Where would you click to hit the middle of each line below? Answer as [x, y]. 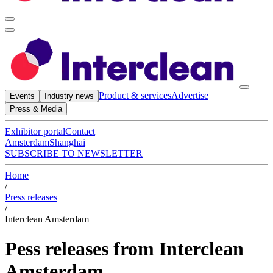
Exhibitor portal [35, 131]
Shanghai [67, 142]
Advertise [190, 95]
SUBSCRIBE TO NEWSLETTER [74, 153]
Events [22, 96]
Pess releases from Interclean [124, 249]
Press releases [31, 197]
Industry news [69, 96]
